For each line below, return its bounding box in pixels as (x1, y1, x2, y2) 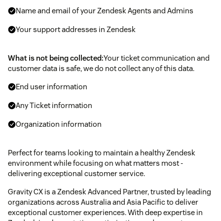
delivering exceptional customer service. (8, 168, 145, 178)
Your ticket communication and (104, 53, 210, 63)
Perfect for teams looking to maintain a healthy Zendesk (8, 147, 195, 157)
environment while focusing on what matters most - (8, 158, 183, 168)
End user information (16, 81, 87, 91)
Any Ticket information (16, 100, 92, 110)
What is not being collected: (8, 53, 104, 63)
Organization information (16, 119, 102, 129)
